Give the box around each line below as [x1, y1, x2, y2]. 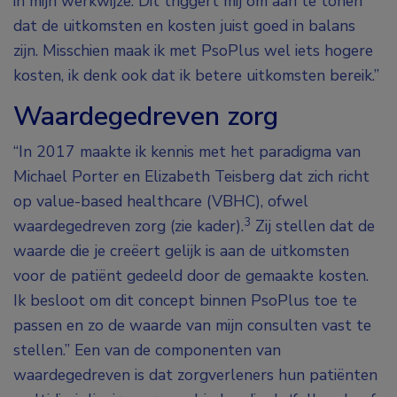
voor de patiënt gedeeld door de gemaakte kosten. [13, 265, 369, 287]
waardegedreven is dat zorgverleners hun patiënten [13, 364, 378, 386]
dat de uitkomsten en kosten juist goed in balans [13, 15, 355, 37]
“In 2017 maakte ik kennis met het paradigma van [13, 141, 361, 163]
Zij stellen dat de [251, 215, 375, 237]
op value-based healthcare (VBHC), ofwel [13, 191, 308, 213]
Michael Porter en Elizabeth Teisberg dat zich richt [13, 166, 370, 188]
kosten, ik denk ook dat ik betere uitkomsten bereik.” [13, 65, 379, 87]
